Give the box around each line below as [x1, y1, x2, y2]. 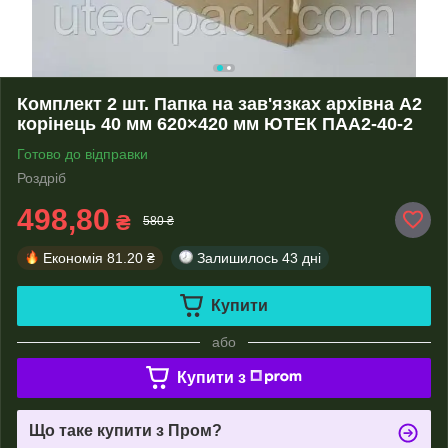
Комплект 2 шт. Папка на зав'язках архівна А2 [17, 93, 422, 114]
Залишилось [197, 249, 278, 266]
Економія [43, 249, 103, 266]
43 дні [282, 249, 321, 266]
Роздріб [17, 169, 66, 186]
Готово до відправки [17, 145, 148, 162]
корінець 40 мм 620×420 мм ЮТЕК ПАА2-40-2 [17, 113, 413, 134]
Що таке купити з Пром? [29, 421, 222, 439]
